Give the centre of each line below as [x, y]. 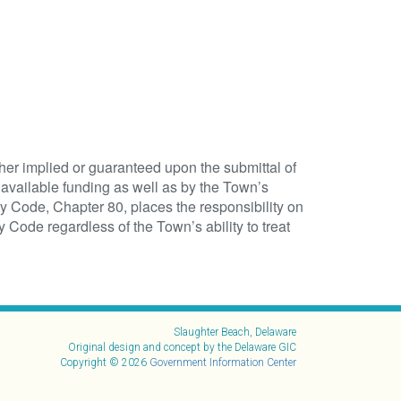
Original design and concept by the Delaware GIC [182, 347]
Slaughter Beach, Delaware [235, 332]
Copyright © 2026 [105, 363]
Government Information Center [223, 363]
